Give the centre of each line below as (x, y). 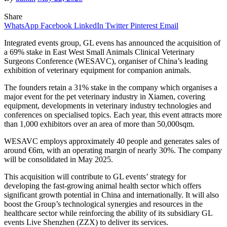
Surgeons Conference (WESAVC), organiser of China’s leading (106, 61)
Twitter (117, 25)
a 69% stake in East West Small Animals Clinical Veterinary (99, 52)
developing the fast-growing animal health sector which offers (103, 185)
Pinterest (144, 25)
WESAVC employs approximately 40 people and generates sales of (112, 141)
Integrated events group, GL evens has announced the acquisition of (112, 43)
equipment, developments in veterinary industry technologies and (108, 105)
